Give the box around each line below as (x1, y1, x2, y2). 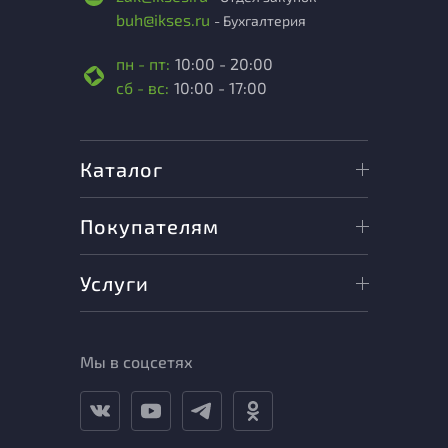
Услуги (80, 271, 149, 295)
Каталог (80, 157, 163, 181)
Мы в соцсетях (80, 352, 193, 371)
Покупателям (80, 214, 219, 238)
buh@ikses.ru (116, 10, 214, 29)
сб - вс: (116, 78, 169, 97)
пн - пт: (116, 54, 170, 73)
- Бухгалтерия (214, 12, 306, 29)
